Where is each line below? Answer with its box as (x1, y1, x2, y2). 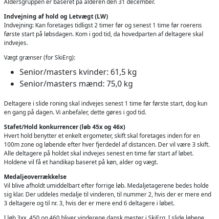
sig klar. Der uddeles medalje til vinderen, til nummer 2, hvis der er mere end (4, 190, 211, 198)
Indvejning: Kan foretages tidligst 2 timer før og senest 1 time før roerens (4, 21, 202, 29)
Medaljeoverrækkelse (4, 172, 66, 181)
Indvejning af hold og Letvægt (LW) (4, 12, 108, 21)
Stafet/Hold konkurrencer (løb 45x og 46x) (4, 122, 125, 131)
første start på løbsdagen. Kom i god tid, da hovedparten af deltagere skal (4, 29, 203, 38)
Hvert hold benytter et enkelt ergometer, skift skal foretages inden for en (4, 131, 200, 140)
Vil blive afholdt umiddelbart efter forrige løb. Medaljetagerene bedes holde (4, 181, 209, 190)
